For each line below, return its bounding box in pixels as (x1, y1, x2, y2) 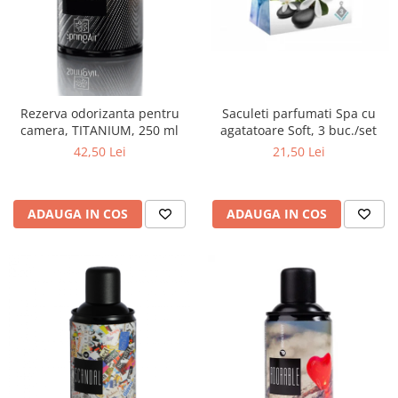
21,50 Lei (272, 143, 325, 161)
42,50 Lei (73, 143, 126, 161)
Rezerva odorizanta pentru (20, 105, 179, 123)
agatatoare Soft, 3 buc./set (220, 122, 377, 139)
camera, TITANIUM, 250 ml (20, 122, 179, 139)
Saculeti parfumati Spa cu (221, 105, 376, 123)
